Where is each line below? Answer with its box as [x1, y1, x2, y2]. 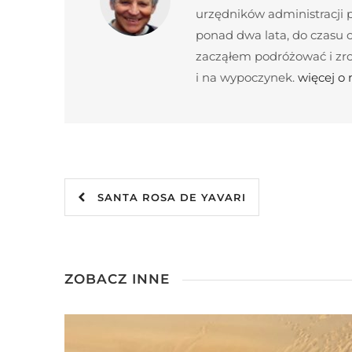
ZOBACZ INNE [64, 271, 170, 288]
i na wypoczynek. [196, 70, 298, 85]
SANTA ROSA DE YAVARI [86, 191, 246, 203]
